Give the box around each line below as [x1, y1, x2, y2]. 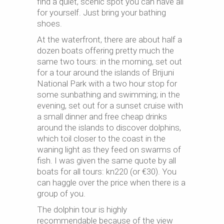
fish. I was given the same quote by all [37, 155, 176, 165]
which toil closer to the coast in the [37, 133, 165, 143]
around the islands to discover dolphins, [37, 122, 181, 132]
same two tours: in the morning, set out [37, 56, 182, 66]
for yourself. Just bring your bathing [37, 7, 166, 17]
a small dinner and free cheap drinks [37, 111, 167, 121]
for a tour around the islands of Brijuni [37, 67, 174, 77]
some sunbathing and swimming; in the [37, 89, 180, 99]
